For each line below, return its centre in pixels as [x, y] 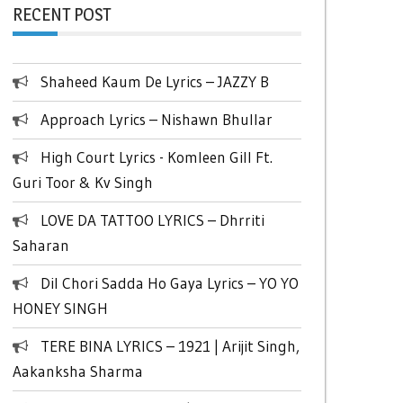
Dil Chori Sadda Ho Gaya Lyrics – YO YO [169, 283]
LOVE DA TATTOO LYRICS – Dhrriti [152, 220]
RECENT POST [61, 14]
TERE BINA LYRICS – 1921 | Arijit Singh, [170, 346]
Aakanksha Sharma [77, 371]
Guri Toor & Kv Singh [82, 182]
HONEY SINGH [60, 308]
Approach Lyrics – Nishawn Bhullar [156, 119]
